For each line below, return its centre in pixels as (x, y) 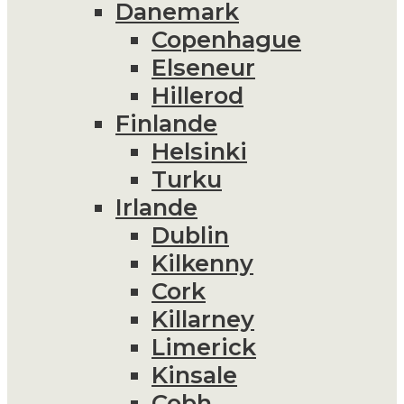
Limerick (204, 346)
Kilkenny (202, 262)
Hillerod (197, 95)
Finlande (166, 123)
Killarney (203, 318)
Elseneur (203, 67)
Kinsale (194, 374)
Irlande (156, 207)
